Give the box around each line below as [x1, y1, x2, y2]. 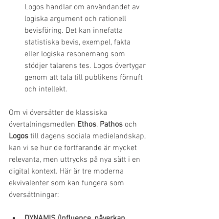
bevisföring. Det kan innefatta [24, 26, 125, 36]
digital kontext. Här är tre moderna [9, 167, 126, 177]
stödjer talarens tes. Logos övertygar [24, 61, 148, 71]
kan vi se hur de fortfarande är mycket [9, 143, 139, 153]
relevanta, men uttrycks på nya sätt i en [9, 155, 142, 165]
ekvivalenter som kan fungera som [9, 178, 126, 189]
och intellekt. [24, 85, 67, 95]
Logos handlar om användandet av [24, 2, 141, 13]
